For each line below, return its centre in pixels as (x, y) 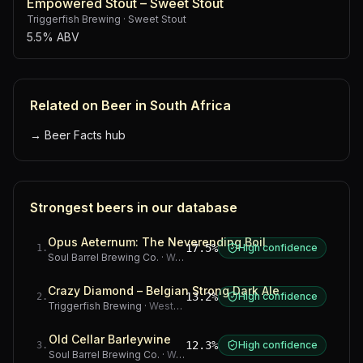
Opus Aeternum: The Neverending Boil (157, 242)
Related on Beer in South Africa (130, 105)
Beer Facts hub (85, 135)
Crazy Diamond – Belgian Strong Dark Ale (164, 290)
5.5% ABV (53, 37)
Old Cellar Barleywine (109, 339)
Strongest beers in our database (134, 207)
